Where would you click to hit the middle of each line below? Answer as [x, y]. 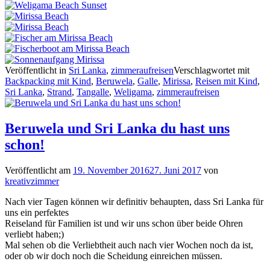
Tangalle [93, 92]
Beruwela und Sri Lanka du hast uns [117, 129]
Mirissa [177, 81]
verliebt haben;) [34, 234]
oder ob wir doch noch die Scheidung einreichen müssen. [114, 256]
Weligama [133, 92]
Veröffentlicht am [39, 171]
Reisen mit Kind [226, 81]
